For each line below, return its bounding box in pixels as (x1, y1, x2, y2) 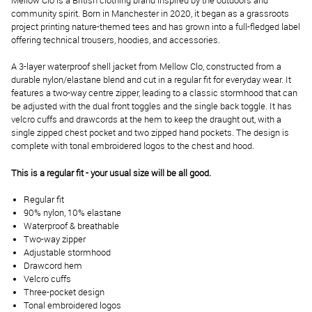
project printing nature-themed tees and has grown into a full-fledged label (11, 21, 300, 33)
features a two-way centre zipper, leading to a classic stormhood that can (11, 87, 297, 100)
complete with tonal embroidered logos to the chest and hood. (11, 140, 254, 153)
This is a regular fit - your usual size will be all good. (11, 166, 211, 179)
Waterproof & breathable (24, 219, 119, 232)
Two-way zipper (24, 233, 86, 245)
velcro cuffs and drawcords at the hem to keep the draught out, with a (11, 114, 281, 126)
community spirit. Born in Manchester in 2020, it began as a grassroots (11, 8, 289, 20)
